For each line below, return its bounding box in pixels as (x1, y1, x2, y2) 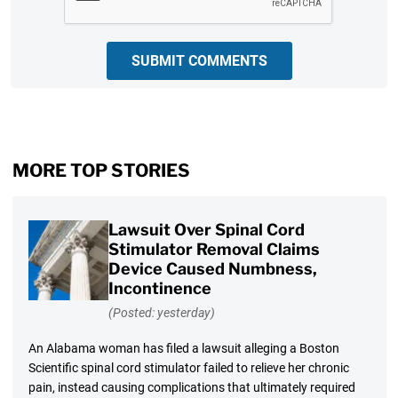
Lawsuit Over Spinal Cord (107, 220, 305, 240)
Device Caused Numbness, (107, 259, 317, 279)
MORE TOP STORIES (12, 160, 190, 182)
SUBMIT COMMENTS (131, 52, 267, 70)
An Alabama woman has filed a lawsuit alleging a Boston (28, 340, 339, 355)
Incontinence (107, 279, 211, 298)
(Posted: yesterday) (107, 305, 215, 320)
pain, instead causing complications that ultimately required (28, 379, 355, 394)
